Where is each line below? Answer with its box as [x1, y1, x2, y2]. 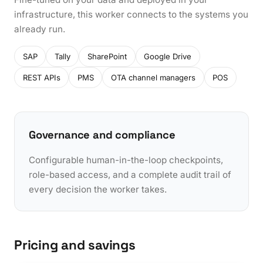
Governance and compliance [29, 127, 176, 141]
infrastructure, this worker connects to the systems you [14, 9, 248, 21]
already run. [14, 23, 65, 35]
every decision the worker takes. [29, 183, 167, 195]
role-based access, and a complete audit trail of [29, 168, 231, 180]
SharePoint [87, 51, 127, 61]
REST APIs [22, 72, 60, 82]
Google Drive [144, 51, 192, 61]
